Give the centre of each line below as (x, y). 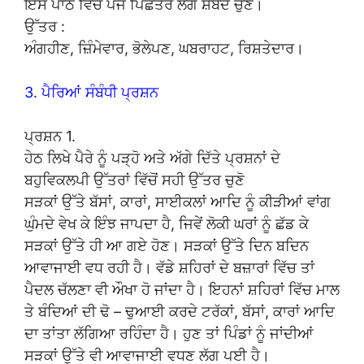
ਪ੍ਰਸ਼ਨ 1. (50, 136)
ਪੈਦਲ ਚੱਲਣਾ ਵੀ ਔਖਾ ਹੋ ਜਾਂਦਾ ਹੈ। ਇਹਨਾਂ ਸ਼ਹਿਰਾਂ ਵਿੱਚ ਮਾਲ (182, 289)
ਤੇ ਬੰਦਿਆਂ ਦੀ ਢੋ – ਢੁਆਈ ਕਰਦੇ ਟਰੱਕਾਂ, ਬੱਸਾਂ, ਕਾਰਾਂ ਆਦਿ (180, 311)
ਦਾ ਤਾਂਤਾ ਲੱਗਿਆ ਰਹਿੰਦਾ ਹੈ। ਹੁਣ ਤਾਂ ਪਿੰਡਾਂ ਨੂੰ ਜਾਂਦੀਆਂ (169, 333)
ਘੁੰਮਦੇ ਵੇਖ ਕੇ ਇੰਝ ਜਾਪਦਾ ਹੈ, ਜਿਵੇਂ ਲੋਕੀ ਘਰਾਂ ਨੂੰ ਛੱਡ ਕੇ (167, 223)
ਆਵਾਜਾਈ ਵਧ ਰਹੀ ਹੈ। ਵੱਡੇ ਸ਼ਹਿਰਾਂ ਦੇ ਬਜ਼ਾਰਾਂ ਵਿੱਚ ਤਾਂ (169, 267)
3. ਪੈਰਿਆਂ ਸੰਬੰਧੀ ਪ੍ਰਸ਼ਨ (91, 92)
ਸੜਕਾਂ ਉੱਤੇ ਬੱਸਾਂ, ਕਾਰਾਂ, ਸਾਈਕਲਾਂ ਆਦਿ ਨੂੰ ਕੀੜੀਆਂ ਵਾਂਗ (178, 201)
